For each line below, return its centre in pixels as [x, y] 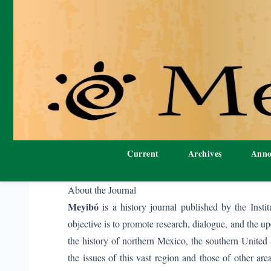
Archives [205, 153]
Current [143, 153]
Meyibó [83, 207]
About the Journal [102, 190]
